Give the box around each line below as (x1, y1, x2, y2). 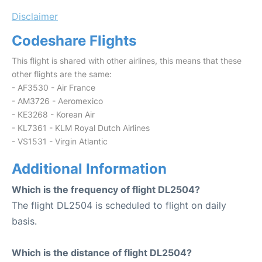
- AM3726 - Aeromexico (12, 96, 103, 106)
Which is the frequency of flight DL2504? (12, 184, 200, 195)
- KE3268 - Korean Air (12, 109, 95, 119)
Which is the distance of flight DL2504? (12, 247, 192, 258)
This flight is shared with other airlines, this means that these (12, 56, 242, 65)
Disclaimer (12, 11, 58, 22)
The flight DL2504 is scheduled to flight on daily (12, 199, 226, 211)
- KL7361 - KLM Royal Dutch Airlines (12, 123, 150, 133)
